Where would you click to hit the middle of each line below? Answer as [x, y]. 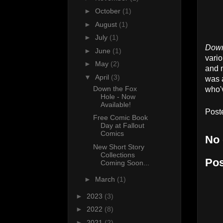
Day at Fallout [122, 126]
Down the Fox [115, 88]
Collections [117, 155]
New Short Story [118, 147]
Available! [115, 104]
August [107, 24]
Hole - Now [118, 96]
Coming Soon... [125, 163]
